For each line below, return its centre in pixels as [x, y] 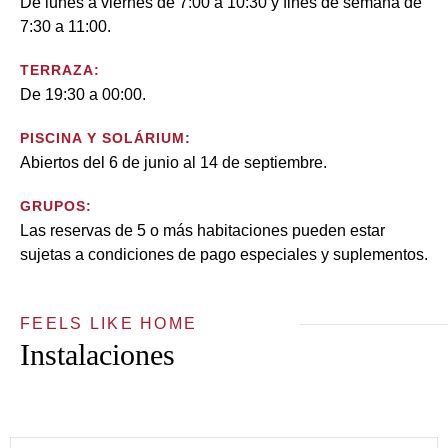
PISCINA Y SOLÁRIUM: [105, 138]
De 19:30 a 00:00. [83, 94]
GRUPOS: [56, 206]
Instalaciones [97, 354]
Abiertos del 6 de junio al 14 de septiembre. [173, 162]
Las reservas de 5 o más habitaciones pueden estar [202, 230]
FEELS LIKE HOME [109, 323]
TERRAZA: [60, 70]
